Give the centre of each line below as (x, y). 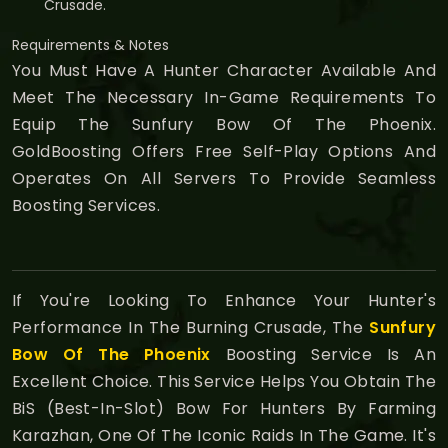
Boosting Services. (86, 205)
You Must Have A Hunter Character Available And (224, 70)
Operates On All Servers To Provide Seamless (224, 178)
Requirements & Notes (90, 44)
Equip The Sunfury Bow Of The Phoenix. (224, 124)
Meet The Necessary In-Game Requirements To (224, 97)
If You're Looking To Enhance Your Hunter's (224, 300)
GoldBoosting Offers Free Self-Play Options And (224, 151)
